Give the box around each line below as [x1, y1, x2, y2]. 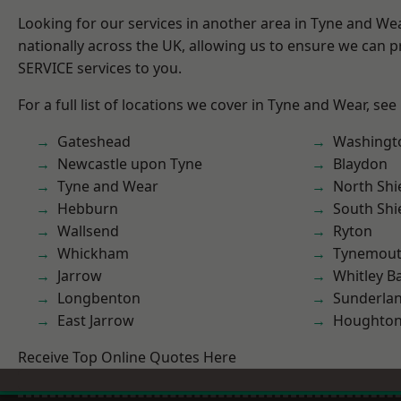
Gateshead [57, 132, 131, 151]
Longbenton [57, 288, 141, 308]
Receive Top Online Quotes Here [18, 347, 236, 367]
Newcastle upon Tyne [57, 154, 202, 174]
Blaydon [333, 154, 388, 174]
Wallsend [57, 221, 119, 241]
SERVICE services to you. [18, 58, 182, 78]
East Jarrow [57, 311, 134, 330]
